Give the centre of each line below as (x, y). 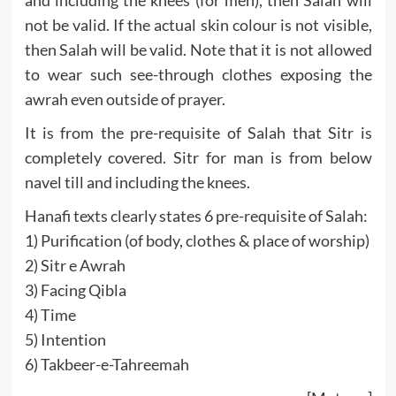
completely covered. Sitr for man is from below (198, 158)
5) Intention (65, 340)
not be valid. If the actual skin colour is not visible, (198, 25)
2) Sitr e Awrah (75, 266)
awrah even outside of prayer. (125, 99)
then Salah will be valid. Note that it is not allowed (198, 50)
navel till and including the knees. (137, 183)
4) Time (50, 315)
